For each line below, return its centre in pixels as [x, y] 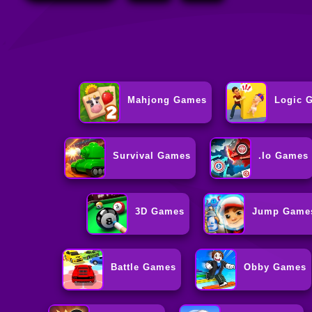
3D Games [160, 212]
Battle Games [144, 267]
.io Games [284, 156]
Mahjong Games [167, 100]
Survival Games [152, 156]
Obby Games [275, 267]
